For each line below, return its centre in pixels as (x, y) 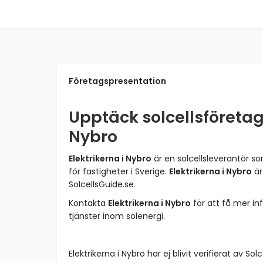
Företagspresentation (117, 81)
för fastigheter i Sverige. (119, 171)
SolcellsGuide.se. (102, 184)
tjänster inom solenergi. (117, 216)
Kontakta (88, 203)
